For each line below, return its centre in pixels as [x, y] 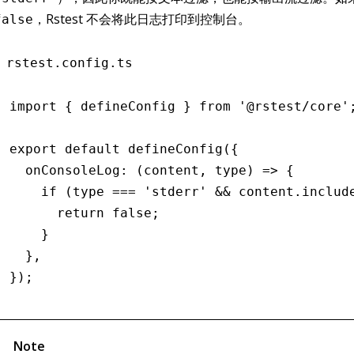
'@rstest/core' [290, 106]
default [88, 149]
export [33, 149]
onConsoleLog [65, 170]
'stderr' [171, 191]
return [57, 213]
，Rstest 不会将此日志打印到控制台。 [142, 19]
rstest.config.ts [70, 62]
